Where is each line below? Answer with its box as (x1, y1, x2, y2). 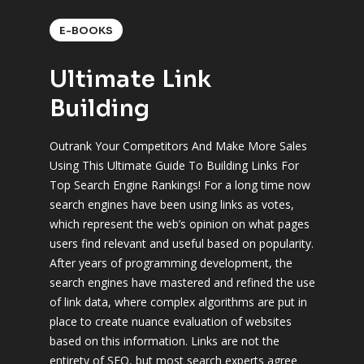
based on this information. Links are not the (49, 333, 279, 349)
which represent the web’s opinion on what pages (49, 216, 310, 232)
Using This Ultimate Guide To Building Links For (49, 158, 299, 173)
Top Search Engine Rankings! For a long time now (49, 177, 310, 193)
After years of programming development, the (49, 255, 292, 271)
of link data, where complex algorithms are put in (49, 294, 307, 310)
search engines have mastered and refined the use (49, 275, 315, 290)
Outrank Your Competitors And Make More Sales (49, 138, 307, 154)
